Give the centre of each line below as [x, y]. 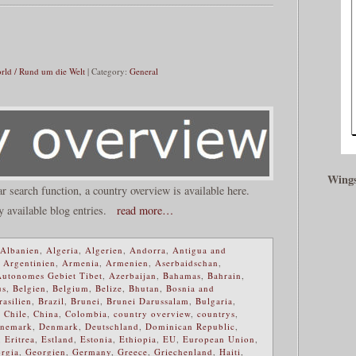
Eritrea [20, 339]
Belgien [29, 288]
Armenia [81, 262]
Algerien [104, 250]
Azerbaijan [133, 275]
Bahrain [224, 275]
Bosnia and [190, 288]
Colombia [86, 313]
